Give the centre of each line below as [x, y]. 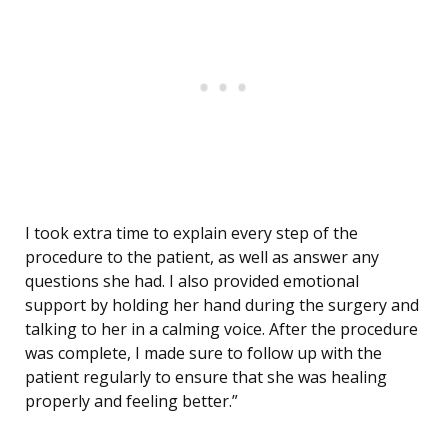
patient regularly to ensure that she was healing [206, 377]
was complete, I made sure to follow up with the [203, 353]
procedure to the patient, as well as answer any [202, 257]
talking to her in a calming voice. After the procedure [221, 329]
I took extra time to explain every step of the [191, 233]
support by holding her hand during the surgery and [222, 305]
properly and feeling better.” [131, 401]
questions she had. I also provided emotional [192, 281]
